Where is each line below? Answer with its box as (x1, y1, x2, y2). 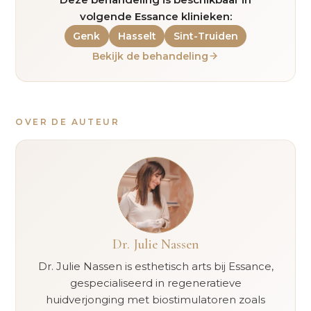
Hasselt (117, 29, 156, 42)
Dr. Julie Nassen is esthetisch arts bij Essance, (37, 259, 274, 273)
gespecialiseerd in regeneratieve (69, 276, 242, 289)
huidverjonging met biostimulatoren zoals (46, 292, 265, 306)
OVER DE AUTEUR (15, 116, 119, 127)
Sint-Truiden (173, 29, 238, 42)
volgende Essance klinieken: (79, 9, 232, 23)
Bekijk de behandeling (92, 49, 208, 62)
